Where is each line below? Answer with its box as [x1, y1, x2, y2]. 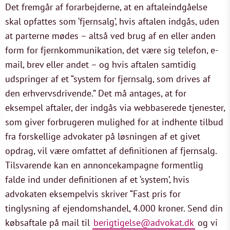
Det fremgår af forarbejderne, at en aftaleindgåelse [5, 1, 207, 13]
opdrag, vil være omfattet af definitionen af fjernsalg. [5, 145, 217, 157]
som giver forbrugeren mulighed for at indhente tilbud [5, 116, 223, 128]
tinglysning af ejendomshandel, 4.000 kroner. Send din [5, 202, 223, 214]
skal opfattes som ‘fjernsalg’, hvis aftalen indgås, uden [5, 15, 219, 27]
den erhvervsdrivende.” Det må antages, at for [5, 87, 186, 99]
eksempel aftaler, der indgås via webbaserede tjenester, [5, 102, 225, 113]
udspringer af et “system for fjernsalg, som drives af [5, 73, 210, 85]
